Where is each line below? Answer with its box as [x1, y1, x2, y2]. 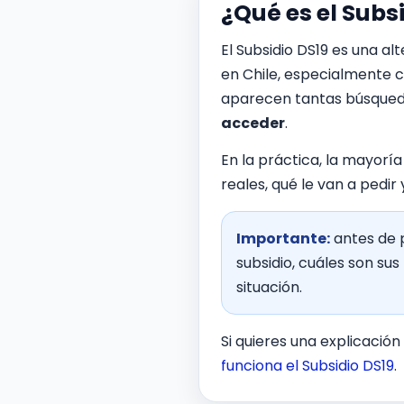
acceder [221, 113, 285, 133]
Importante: [236, 228, 330, 249]
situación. [236, 277, 302, 298]
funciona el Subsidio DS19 [221, 355, 394, 376]
